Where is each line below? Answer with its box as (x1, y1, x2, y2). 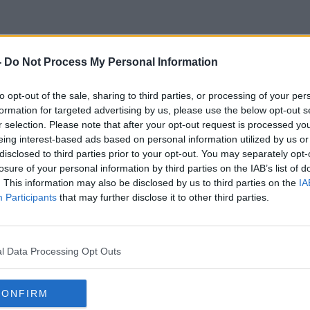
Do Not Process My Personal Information (4, 56, 218, 68)
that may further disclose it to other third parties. (57, 192, 269, 203)
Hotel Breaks (89, 84, 221, 108)
